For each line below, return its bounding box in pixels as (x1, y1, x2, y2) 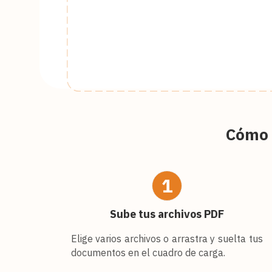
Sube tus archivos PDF (109, 206, 224, 221)
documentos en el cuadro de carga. (70, 246, 225, 259)
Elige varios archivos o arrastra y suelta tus (70, 232, 263, 245)
